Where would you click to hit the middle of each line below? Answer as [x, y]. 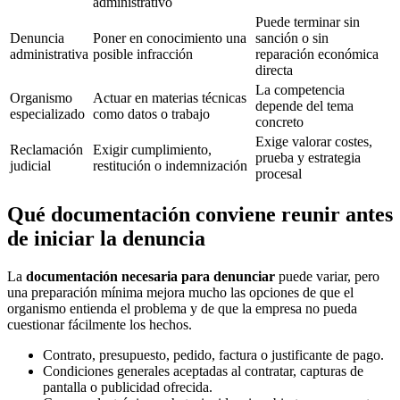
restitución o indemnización [170, 165]
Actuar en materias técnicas [170, 97]
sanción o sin [292, 37]
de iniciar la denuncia [106, 238]
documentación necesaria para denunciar [150, 276]
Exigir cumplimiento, [152, 149]
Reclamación [46, 149]
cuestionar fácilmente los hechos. [100, 324]
